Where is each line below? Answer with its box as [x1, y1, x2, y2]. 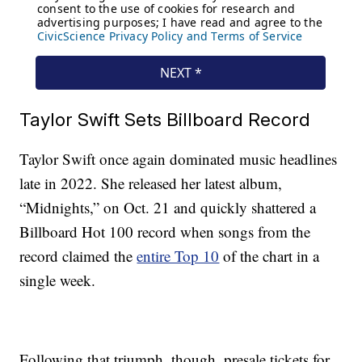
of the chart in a [219, 246, 320, 267]
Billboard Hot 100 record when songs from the [19, 221, 311, 242]
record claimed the [19, 246, 137, 267]
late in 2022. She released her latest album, [19, 173, 283, 194]
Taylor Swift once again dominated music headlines [19, 149, 338, 170]
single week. [19, 270, 96, 291]
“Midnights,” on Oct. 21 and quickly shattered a [19, 197, 317, 218]
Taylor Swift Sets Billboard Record [19, 108, 311, 131]
